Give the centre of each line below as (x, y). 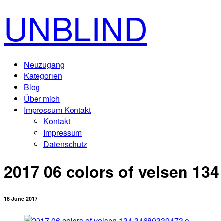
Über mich (42, 98)
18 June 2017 (21, 199)
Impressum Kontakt (57, 110)
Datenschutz (65, 144)
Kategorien (43, 76)
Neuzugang (44, 64)
